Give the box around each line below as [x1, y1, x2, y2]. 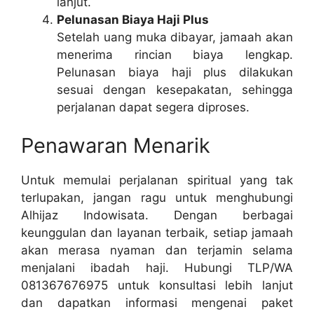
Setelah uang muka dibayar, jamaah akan [57, 29, 293, 44]
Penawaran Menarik [21, 133, 210, 158]
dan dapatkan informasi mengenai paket [21, 296, 293, 310]
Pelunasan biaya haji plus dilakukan [57, 64, 293, 79]
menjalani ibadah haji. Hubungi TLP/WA [21, 261, 293, 275]
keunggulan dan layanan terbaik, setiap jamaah [21, 226, 293, 240]
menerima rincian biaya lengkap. [57, 47, 293, 62]
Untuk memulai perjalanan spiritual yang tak [21, 173, 293, 188]
